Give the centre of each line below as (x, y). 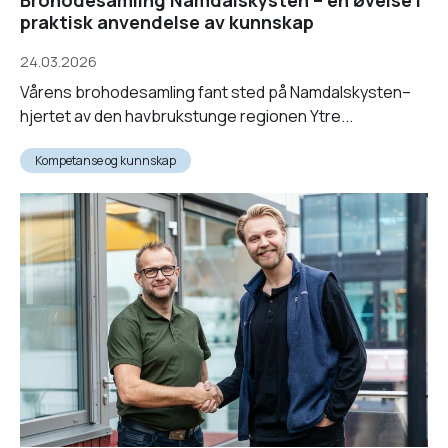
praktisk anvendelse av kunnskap (167, 21)
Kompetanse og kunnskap (105, 160)
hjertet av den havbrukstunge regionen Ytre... (186, 115)
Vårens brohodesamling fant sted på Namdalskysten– (215, 91)
